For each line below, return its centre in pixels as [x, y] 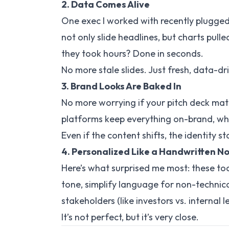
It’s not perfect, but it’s [108, 217]
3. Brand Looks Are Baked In [121, 86]
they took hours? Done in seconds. [132, 53]
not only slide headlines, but [120, 37]
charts [191, 37]
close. [186, 217]
